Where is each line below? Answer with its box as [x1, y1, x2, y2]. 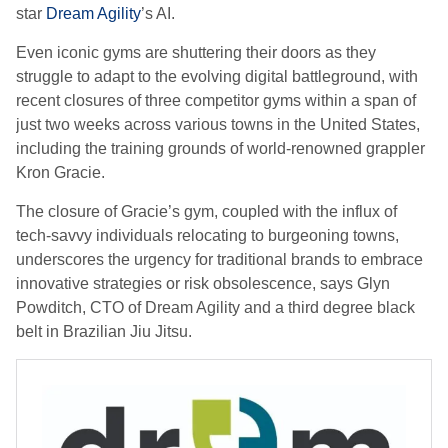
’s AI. [141, 5, 175, 22]
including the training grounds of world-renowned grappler [16, 140, 425, 157]
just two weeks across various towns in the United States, [16, 116, 420, 133]
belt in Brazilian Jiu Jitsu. [16, 323, 192, 340]
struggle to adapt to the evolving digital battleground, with [16, 68, 418, 85]
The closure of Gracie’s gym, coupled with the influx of [16, 203, 397, 220]
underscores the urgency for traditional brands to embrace [16, 251, 423, 268]
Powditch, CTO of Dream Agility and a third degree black [16, 299, 415, 316]
